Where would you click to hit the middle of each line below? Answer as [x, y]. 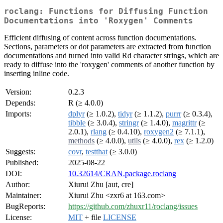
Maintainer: [23, 196]
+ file [93, 218]
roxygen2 [159, 132]
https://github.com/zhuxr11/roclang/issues [133, 207]
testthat [97, 152]
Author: [18, 185]
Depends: [20, 103]
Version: [18, 92]
